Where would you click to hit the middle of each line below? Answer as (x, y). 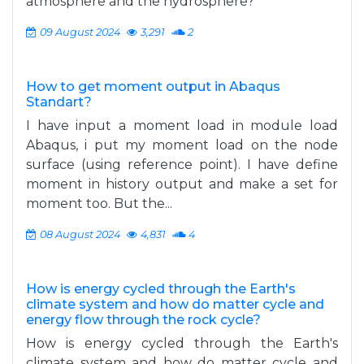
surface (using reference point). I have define (182, 165)
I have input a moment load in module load (182, 126)
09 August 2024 (80, 32)
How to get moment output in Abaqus (153, 87)
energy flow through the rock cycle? (143, 320)
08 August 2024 (80, 234)
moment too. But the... (99, 204)
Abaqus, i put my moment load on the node (182, 145)
